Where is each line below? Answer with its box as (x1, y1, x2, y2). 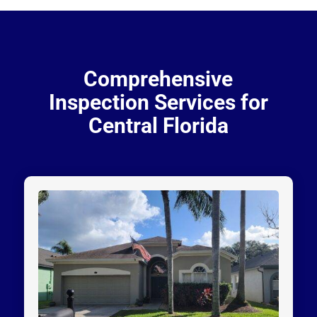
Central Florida (88, 113, 229, 138)
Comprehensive (83, 66, 234, 91)
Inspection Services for (48, 89, 268, 115)
